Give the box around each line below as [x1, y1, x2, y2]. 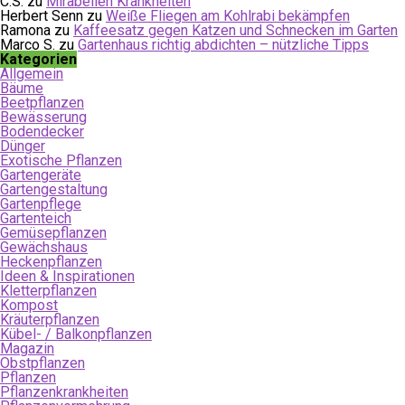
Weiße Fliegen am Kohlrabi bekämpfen [106, 7, 350, 24]
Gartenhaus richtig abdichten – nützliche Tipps [78, 36, 369, 53]
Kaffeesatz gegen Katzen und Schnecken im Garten [73, 22, 398, 39]
